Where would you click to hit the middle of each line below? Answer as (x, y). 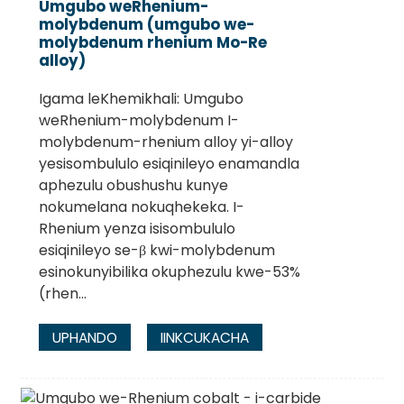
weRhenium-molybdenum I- (138, 120)
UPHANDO (84, 337)
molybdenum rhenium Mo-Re (152, 42)
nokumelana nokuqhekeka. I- (141, 207)
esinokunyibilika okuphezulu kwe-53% (169, 271)
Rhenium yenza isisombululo (137, 228)
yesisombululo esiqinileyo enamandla (169, 163)
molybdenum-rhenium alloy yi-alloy (165, 142)
